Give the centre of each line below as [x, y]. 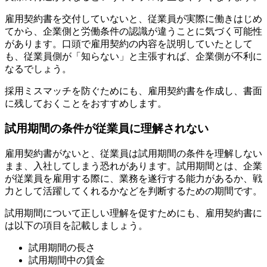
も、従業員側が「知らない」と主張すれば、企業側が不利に [133, 56]
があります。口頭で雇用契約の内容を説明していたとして [129, 44]
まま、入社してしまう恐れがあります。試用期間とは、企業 [133, 166]
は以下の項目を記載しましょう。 [76, 226]
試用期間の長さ [62, 248]
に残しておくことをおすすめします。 [86, 103]
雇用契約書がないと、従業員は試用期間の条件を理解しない [133, 154]
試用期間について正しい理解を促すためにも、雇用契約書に [133, 213]
